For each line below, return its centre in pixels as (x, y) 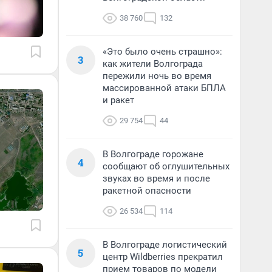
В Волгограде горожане (153, 154)
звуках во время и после (156, 178)
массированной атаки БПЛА (164, 88)
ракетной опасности (147, 191)
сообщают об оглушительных (166, 166)
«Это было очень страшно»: (162, 52)
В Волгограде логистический (165, 245)
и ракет (118, 100)
